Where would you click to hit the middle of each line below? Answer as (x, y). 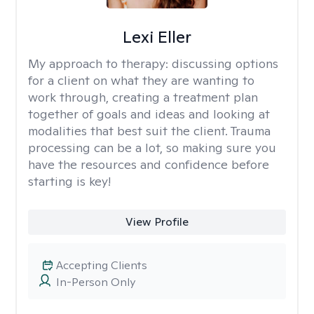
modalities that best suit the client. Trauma (149, 131)
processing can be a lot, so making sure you (152, 148)
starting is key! (69, 181)
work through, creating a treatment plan (143, 97)
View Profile (157, 222)
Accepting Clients (102, 265)
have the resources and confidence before (149, 164)
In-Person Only (96, 282)
